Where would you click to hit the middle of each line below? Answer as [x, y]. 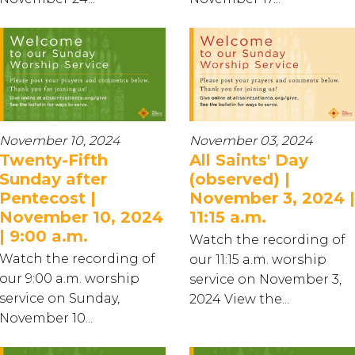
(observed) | [240, 179]
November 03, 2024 [251, 141]
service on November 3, [265, 280]
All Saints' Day [249, 160]
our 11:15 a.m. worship [258, 260]
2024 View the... [239, 300]
